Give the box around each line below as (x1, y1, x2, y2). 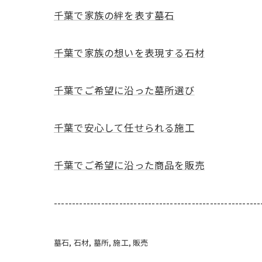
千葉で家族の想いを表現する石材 (54, 46, 205, 60)
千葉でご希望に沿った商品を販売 (54, 158, 205, 172)
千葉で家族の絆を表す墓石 (54, 8, 175, 22)
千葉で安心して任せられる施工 (54, 120, 195, 135)
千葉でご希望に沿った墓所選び (54, 83, 195, 97)
